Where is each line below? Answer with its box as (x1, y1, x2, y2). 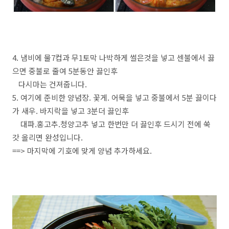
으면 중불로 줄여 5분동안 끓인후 (12, 65, 118, 76)
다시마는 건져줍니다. (12, 79, 87, 89)
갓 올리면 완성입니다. (12, 132, 83, 143)
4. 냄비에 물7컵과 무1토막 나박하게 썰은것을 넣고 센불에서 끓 (12, 52, 215, 63)
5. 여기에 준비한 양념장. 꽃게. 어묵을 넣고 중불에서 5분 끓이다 (12, 92, 217, 103)
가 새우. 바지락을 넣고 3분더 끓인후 (12, 105, 129, 116)
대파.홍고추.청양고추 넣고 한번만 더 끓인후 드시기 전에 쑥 (12, 119, 211, 129)
